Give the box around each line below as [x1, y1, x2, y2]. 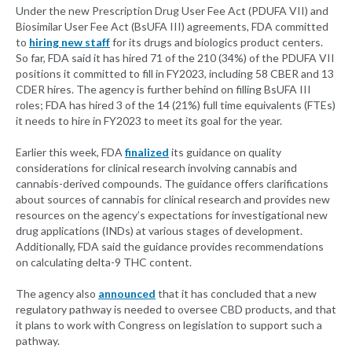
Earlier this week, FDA [16, 145, 125, 159]
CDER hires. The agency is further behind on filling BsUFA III [16, 82, 311, 97]
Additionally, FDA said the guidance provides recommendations [16, 240, 324, 254]
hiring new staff [29, 35, 110, 49]
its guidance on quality [169, 145, 281, 159]
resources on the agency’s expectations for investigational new [16, 208, 328, 222]
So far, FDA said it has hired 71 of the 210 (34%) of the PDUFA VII [16, 51, 335, 65]
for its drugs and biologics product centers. [110, 35, 323, 49]
